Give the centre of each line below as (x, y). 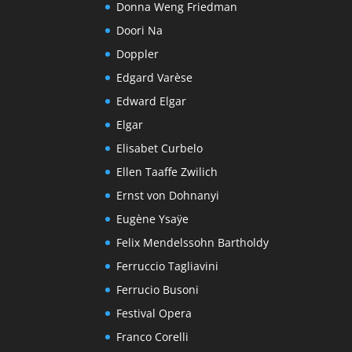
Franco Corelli (153, 337)
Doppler (138, 54)
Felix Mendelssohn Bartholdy (193, 243)
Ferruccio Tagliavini (168, 266)
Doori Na (140, 31)
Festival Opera (154, 313)
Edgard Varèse (155, 78)
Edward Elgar (152, 101)
